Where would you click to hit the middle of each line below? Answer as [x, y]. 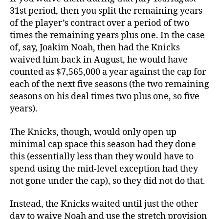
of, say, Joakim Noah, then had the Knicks [95, 48]
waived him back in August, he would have [99, 60]
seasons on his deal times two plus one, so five [105, 97]
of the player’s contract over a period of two [99, 23]
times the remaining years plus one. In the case [107, 35]
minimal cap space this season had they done [103, 144]
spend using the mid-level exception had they [104, 169]
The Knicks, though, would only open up [93, 132]
